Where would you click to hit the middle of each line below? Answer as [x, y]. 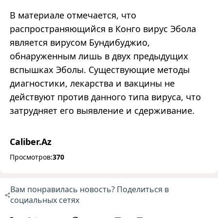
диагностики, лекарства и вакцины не [92, 83]
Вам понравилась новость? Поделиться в [89, 190]
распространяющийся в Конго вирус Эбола [103, 29]
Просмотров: [31, 157]
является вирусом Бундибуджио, [80, 43]
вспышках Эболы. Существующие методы [100, 70]
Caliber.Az [31, 142]
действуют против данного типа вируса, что [105, 97]
